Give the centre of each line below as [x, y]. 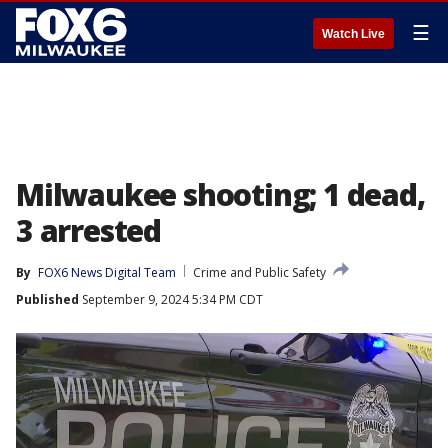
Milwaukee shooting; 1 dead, [220, 194]
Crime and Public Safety [259, 272]
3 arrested [89, 230]
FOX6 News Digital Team [107, 272]
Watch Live [353, 34]
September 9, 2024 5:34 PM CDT [171, 299]
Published [47, 299]
